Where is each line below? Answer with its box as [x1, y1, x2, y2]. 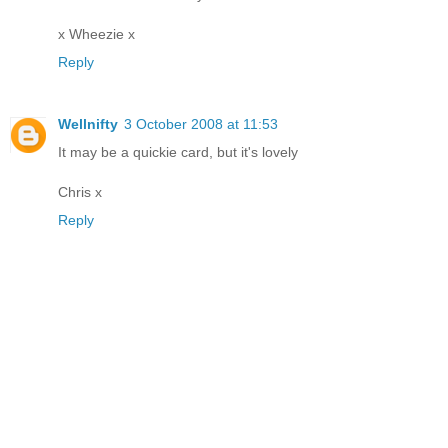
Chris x [58, 183, 102, 200]
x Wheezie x [58, 25, 135, 42]
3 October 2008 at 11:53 [124, 115, 278, 132]
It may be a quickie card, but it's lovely [58, 143, 298, 160]
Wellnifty [58, 115, 118, 132]
